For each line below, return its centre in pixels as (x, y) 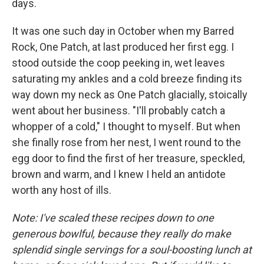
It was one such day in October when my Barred (123, 31)
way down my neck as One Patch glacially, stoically (130, 95)
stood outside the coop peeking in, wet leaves (118, 63)
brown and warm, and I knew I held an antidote (119, 174)
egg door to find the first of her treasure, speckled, (128, 159)
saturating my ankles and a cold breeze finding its (127, 79)
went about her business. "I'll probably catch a (118, 111)
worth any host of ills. (62, 190)
